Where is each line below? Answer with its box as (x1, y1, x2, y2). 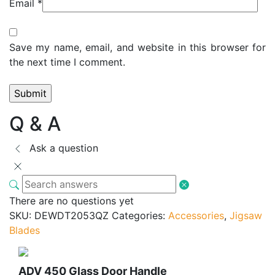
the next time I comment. (9, 55, 125, 68)
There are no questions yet (9, 194, 134, 207)
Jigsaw (230, 209, 262, 222)
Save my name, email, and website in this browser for (9, 41, 266, 53)
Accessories (168, 209, 224, 222)
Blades (9, 223, 40, 236)
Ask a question (29, 142, 98, 154)
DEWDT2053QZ (34, 209, 109, 222)
